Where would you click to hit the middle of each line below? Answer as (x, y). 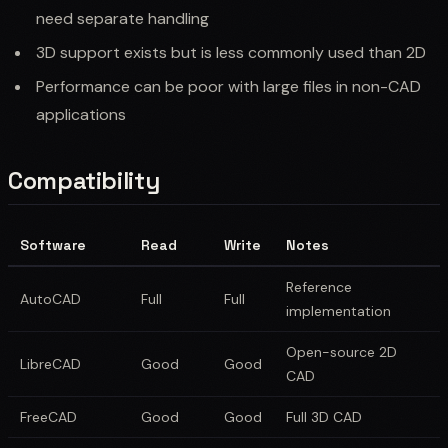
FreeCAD (48, 416)
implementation (338, 310)
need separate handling (122, 18)
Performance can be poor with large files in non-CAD (228, 86)
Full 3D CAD (324, 416)
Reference (319, 286)
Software (53, 244)
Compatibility (84, 180)
